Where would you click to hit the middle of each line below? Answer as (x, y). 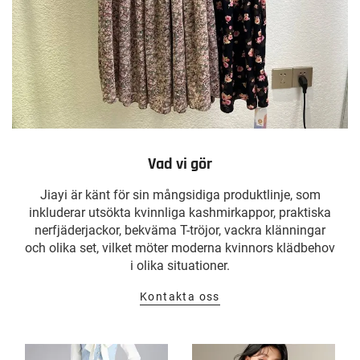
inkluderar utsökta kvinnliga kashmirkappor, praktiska (180, 212)
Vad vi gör (180, 164)
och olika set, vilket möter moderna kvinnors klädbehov (180, 247)
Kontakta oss (180, 297)
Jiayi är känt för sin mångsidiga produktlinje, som (180, 194)
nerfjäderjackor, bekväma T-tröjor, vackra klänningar (180, 230)
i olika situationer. (180, 265)
